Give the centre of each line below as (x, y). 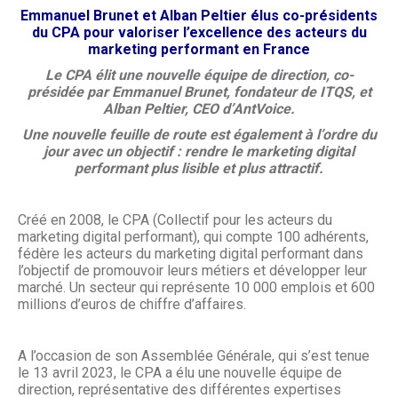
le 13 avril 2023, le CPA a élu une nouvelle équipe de (180, 373)
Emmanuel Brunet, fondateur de (214, 92)
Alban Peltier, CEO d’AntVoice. (199, 109)
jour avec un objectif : (114, 151)
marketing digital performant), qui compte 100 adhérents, (193, 237)
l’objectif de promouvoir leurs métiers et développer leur (192, 271)
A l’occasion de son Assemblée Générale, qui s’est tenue (194, 356)
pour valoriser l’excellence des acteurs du (225, 32)
